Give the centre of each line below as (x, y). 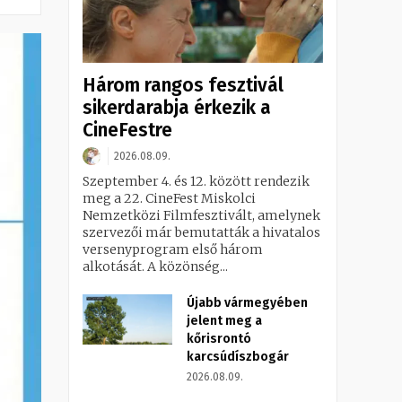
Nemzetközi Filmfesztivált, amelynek (201, 215)
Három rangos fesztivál (183, 85)
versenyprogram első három (173, 249)
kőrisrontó (219, 338)
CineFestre (127, 130)
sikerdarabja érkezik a (177, 107)
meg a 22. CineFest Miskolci (169, 198)
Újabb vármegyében (247, 302)
